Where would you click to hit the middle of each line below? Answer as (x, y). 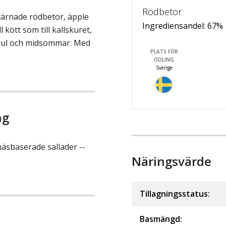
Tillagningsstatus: (175, 194)
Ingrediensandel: (175, 26)
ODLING (164, 60)
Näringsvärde (172, 161)
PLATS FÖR (164, 52)
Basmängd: (161, 219)
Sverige (164, 68)
